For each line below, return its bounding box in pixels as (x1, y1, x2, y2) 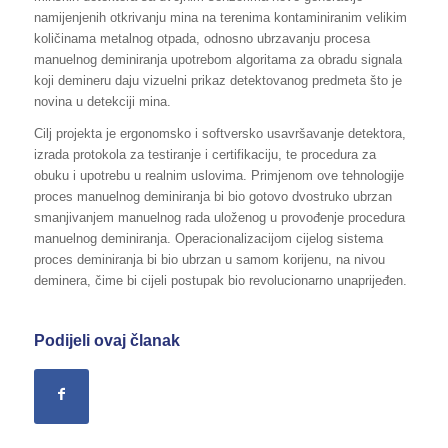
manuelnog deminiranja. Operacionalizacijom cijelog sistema (33, 230, 383, 246)
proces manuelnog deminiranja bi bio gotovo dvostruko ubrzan (33, 188, 392, 204)
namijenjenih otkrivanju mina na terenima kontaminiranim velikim (33, 9, 407, 25)
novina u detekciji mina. (33, 93, 171, 109)
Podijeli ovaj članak (33, 331, 180, 349)
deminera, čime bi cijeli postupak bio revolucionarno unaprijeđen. (33, 272, 407, 288)
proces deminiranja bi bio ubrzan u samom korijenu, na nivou (33, 251, 385, 267)
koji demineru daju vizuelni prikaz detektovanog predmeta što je (33, 72, 402, 88)
